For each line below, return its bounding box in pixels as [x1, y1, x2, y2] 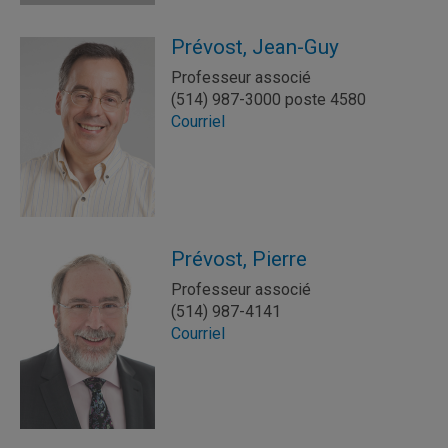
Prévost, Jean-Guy [171, 35, 339, 59]
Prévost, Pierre [171, 247, 307, 271]
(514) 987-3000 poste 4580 [171, 90, 366, 109]
